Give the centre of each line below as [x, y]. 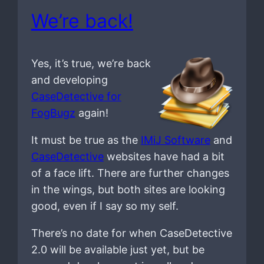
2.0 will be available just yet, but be [118, 250]
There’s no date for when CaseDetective [131, 233]
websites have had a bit [164, 157]
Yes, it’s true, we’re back [91, 64]
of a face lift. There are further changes [130, 173]
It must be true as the [86, 140]
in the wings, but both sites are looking [128, 190]
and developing [69, 80]
